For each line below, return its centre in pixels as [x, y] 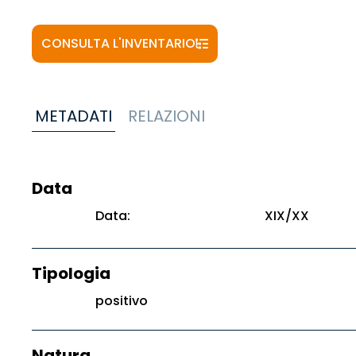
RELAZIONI [166, 116]
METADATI [74, 116]
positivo [122, 301]
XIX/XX [286, 216]
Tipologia [71, 273]
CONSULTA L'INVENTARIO [118, 43]
